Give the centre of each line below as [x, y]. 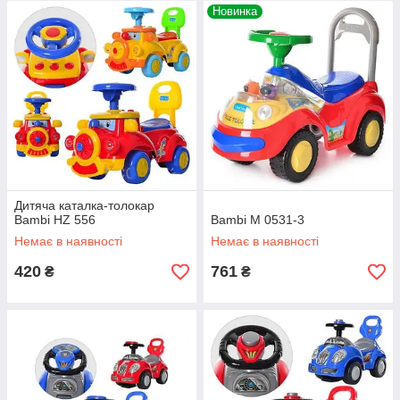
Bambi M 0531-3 [258, 220]
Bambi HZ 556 [55, 220]
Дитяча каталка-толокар [84, 206]
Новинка [235, 12]
